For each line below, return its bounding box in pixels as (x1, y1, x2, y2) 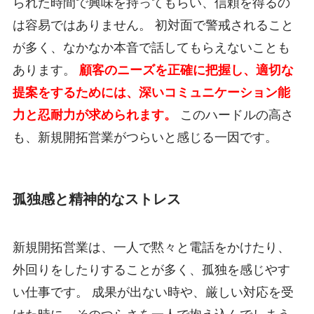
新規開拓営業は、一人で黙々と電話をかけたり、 (12, 240, 290, 255)
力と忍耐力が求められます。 (12, 107, 177, 122)
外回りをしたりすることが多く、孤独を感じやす (12, 263, 290, 278)
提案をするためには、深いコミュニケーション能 (12, 85, 290, 100)
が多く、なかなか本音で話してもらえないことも (12, 40, 290, 55)
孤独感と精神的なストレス (12, 191, 181, 207)
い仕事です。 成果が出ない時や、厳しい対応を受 (12, 285, 294, 300)
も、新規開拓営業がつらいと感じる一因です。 (12, 130, 278, 144)
